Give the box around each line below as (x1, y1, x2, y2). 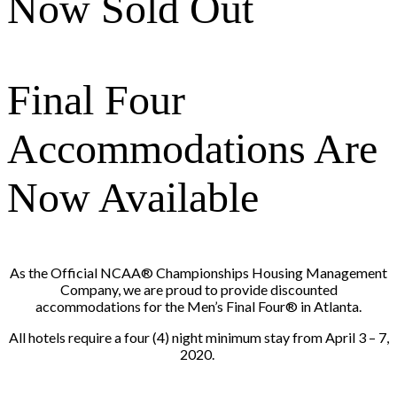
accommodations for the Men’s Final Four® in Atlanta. (35, 297, 362, 315)
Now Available (7, 173, 259, 221)
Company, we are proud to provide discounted (59, 280, 338, 298)
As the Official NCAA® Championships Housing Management (10, 263, 387, 281)
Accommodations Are (7, 124, 378, 172)
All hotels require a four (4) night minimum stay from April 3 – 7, (8, 328, 389, 346)
